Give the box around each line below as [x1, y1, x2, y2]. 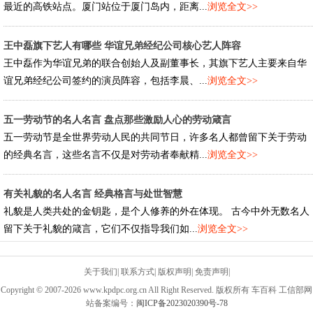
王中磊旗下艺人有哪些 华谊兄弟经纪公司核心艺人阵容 [3, 41, 241, 51]
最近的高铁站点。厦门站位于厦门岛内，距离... [3, 1, 208, 12]
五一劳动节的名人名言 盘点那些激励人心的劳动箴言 [3, 115, 231, 125]
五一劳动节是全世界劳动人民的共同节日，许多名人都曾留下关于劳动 [3, 132, 307, 143]
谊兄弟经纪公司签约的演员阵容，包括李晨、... [3, 75, 208, 86]
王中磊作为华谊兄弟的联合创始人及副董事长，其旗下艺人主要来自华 [3, 58, 307, 68]
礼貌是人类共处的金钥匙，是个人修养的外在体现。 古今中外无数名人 [3, 206, 310, 217]
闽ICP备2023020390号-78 [136, 298, 228, 308]
